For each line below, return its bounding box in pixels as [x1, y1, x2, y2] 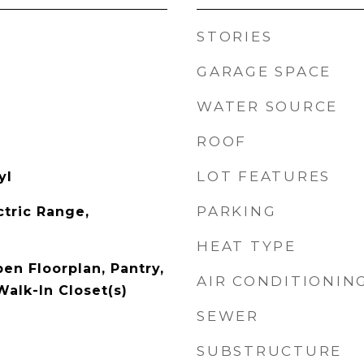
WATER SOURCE [197, 98, 338, 115]
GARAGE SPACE [197, 63, 331, 80]
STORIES [197, 28, 273, 45]
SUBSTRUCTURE [197, 343, 342, 359]
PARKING [197, 203, 277, 219]
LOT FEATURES [197, 168, 331, 184]
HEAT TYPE [197, 238, 297, 254]
